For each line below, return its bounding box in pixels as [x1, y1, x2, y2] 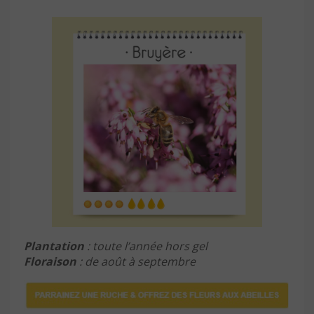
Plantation [24, 238, 84, 254]
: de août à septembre [76, 253, 196, 269]
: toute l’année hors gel [84, 238, 207, 254]
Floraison [24, 253, 76, 269]
